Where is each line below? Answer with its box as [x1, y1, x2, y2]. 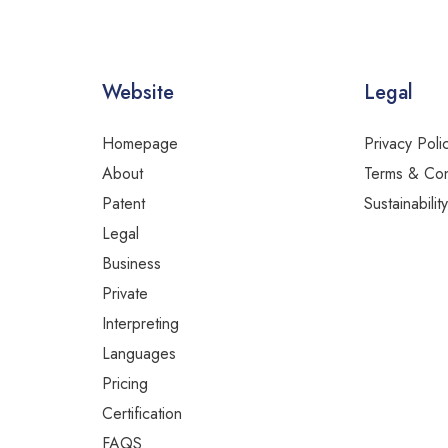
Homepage [102, 132, 178, 155]
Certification [102, 402, 182, 425]
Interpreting [102, 312, 179, 335]
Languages [102, 342, 176, 365]
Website [102, 78, 174, 107]
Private [102, 282, 148, 305]
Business [102, 252, 161, 275]
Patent [102, 192, 145, 215]
